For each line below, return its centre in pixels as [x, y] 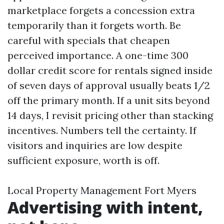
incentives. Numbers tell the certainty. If [102, 130]
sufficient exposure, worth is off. [83, 160]
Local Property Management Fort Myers [102, 190]
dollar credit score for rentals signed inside [110, 70]
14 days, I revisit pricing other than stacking [110, 115]
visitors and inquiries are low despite [95, 145]
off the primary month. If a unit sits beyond [109, 100]
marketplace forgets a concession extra [101, 10]
